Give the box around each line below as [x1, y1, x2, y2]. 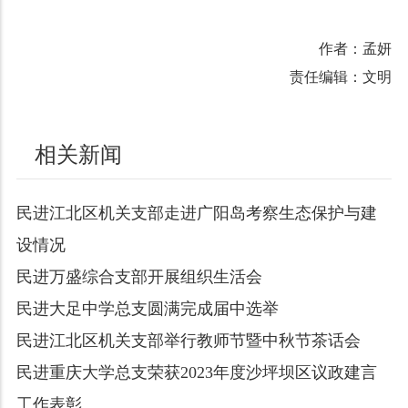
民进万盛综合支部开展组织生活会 [15, 268, 262, 286]
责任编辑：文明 [290, 69, 393, 85]
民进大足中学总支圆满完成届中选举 [15, 300, 279, 318]
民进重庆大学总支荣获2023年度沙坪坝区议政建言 [15, 363, 377, 382]
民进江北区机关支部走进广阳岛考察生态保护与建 [15, 204, 377, 222]
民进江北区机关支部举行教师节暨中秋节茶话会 [15, 331, 361, 350]
